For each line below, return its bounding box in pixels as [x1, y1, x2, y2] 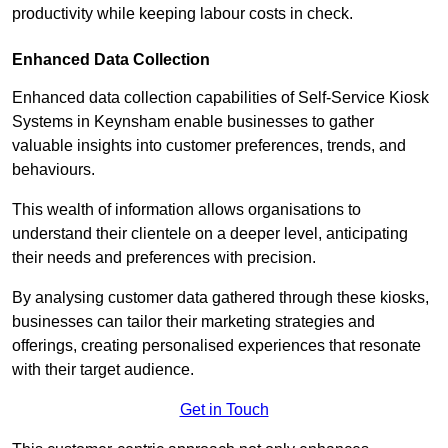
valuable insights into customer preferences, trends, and [12, 137, 406, 155]
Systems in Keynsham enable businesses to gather [12, 113, 374, 131]
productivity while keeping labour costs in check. [12, 5, 353, 23]
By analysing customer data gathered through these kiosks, [12, 289, 429, 307]
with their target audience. [12, 361, 198, 379]
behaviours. [12, 161, 95, 179]
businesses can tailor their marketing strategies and [12, 313, 375, 331]
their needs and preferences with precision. [12, 249, 320, 267]
